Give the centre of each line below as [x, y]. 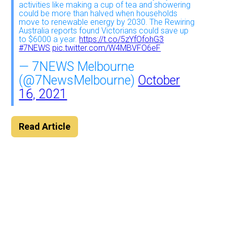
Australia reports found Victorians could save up [104, 30]
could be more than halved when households [98, 13]
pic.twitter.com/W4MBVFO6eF [107, 48]
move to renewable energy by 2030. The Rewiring [107, 22]
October [159, 80]
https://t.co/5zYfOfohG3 [122, 39]
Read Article [45, 126]
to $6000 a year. [49, 39]
